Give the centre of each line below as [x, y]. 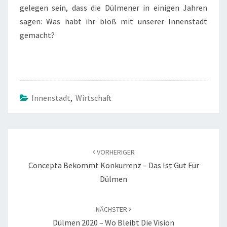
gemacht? [37, 35]
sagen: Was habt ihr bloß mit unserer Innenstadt [113, 21]
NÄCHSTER [112, 209]
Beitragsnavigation [53, 135]
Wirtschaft [93, 98]
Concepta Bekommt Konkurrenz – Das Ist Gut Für [113, 165]
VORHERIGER [115, 152]
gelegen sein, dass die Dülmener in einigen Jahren [113, 8]
